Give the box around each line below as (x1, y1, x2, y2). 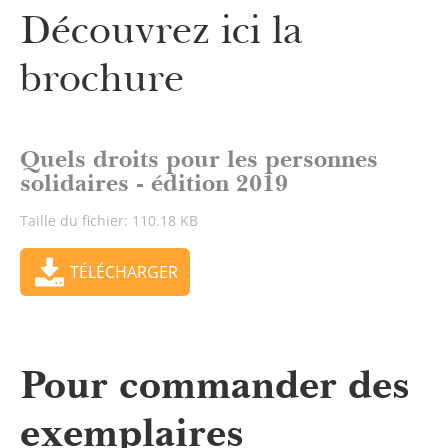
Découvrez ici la (20, 5, 303, 55)
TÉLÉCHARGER (70, 261, 179, 284)
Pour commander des (20, 360, 410, 410)
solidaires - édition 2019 (20, 168, 288, 199)
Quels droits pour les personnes (20, 144, 378, 175)
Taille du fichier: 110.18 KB (20, 211, 198, 231)
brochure (20, 53, 184, 103)
